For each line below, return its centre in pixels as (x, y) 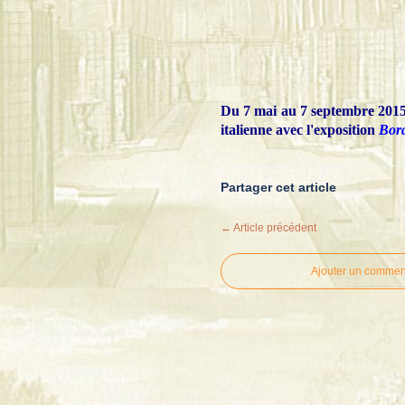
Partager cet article (278, 187)
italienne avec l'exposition (300, 130)
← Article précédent (268, 227)
